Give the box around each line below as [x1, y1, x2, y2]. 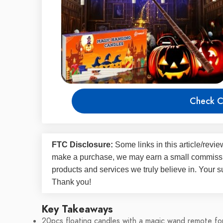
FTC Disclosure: [52, 140, 113, 149]
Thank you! [52, 178, 91, 186]
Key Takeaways [42, 202, 113, 216]
